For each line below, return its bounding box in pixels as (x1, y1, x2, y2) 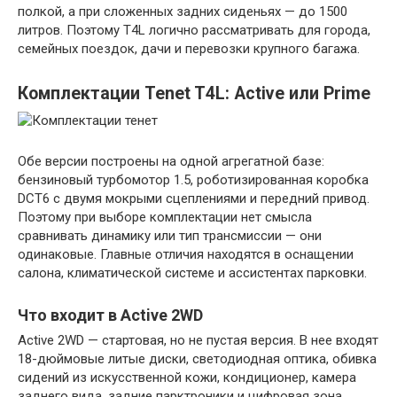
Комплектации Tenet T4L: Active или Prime (18, 83, 370, 105)
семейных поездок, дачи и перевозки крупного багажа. (18, 41, 360, 58)
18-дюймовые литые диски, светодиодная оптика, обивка (18, 351, 377, 368)
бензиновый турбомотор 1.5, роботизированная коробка (18, 172, 369, 189)
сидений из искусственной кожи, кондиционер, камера (18, 370, 356, 386)
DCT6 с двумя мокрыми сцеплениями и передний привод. (18, 191, 370, 207)
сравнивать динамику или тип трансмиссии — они (18, 228, 322, 245)
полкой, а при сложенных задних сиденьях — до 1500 (18, 4, 347, 20)
